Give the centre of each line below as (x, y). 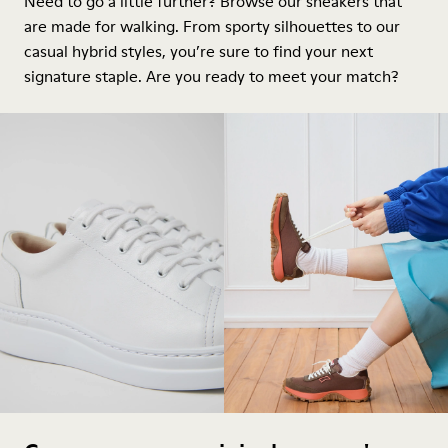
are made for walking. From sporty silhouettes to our (212, 26)
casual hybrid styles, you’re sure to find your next (198, 51)
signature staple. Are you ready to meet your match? (211, 76)
